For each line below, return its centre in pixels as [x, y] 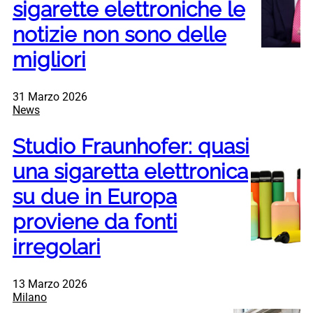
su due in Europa [95, 197]
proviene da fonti [95, 222]
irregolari [57, 247]
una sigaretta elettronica [130, 172]
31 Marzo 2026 [50, 97]
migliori [49, 60]
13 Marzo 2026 [50, 284]
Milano [30, 297]
